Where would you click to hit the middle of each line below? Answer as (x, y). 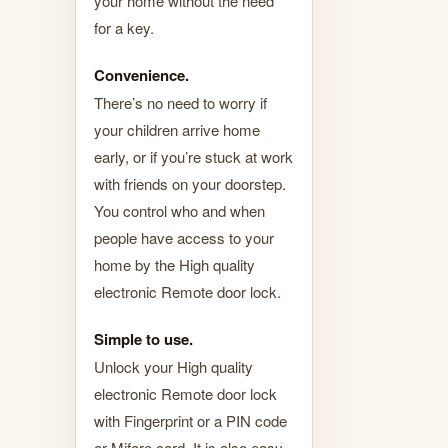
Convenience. (141, 74)
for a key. (124, 27)
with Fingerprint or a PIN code (190, 420)
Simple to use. (143, 338)
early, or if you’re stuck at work (193, 156)
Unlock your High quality (173, 366)
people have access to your (184, 237)
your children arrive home (177, 129)
